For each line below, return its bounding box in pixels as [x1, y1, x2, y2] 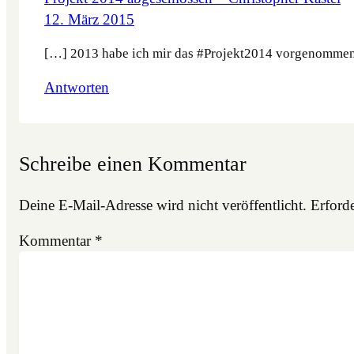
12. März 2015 [44, 11, 134, 28]
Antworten [44, 78, 109, 96]
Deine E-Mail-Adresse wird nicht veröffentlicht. [19, 196, 307, 213]
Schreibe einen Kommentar [19, 151, 247, 175]
